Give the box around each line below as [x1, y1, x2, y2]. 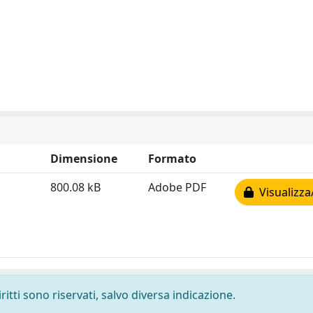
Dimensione [50, 151, 117, 166]
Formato [148, 151, 196, 166]
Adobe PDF [148, 180, 206, 195]
